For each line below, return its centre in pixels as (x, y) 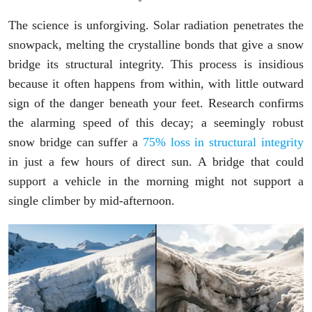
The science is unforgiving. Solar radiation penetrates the (156, 25)
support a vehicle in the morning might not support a (156, 181)
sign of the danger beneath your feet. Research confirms (156, 103)
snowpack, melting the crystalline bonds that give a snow (156, 45)
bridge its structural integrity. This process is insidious (156, 64)
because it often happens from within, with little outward (156, 84)
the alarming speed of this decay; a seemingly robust (156, 123)
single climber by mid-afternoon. (92, 201)
